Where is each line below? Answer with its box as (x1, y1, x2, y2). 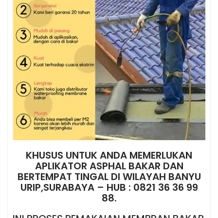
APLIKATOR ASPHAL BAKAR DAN (35, 159, 183, 173)
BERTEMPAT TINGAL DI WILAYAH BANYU (17, 170, 201, 184)
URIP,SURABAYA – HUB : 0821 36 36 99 (20, 181, 198, 195)
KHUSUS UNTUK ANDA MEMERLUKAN (26, 148, 192, 163)
